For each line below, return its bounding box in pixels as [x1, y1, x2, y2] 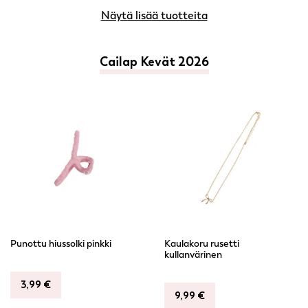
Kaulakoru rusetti [164, 238, 239, 250]
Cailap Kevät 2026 [99, 54, 209, 69]
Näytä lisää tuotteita [100, 9, 208, 22]
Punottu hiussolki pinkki [10, 238, 111, 250]
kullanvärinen [164, 249, 222, 261]
